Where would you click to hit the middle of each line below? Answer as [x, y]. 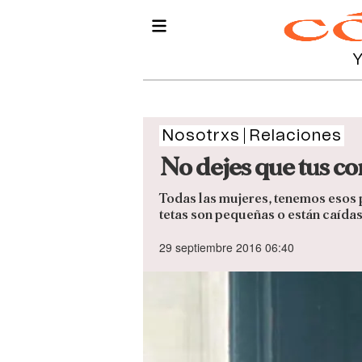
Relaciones [295, 136]
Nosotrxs [201, 136]
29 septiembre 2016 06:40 [227, 248]
